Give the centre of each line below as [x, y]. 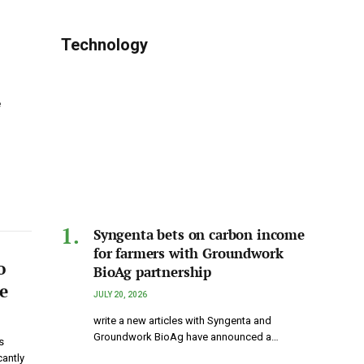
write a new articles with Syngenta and [182, 321]
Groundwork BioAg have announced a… [186, 337]
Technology [104, 45]
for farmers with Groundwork [188, 253]
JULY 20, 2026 [120, 295]
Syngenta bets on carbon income [199, 235]
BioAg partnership [153, 272]
